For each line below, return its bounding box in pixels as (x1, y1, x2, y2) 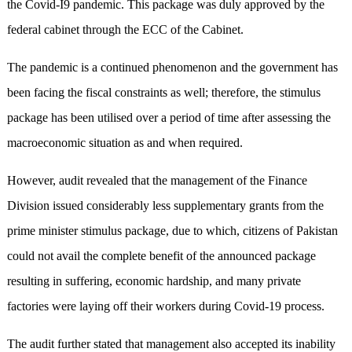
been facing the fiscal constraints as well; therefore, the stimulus (6, 86, 321, 100)
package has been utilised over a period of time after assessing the (6, 111, 331, 125)
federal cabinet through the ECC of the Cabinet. (6, 23, 244, 37)
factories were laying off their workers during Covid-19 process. (6, 299, 324, 313)
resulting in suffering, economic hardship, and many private (6, 274, 301, 288)
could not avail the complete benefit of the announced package (6, 249, 316, 263)
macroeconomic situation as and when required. (6, 136, 243, 150)
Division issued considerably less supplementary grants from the (6, 199, 324, 213)
